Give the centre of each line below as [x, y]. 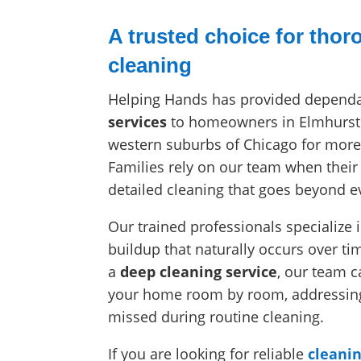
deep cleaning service [199, 272]
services [138, 122]
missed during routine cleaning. [216, 317]
